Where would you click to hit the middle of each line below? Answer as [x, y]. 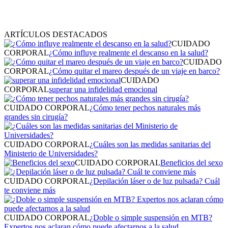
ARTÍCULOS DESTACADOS [56, 34]
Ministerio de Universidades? [51, 153]
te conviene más [30, 190]
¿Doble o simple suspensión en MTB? [151, 217]
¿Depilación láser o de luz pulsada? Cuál [155, 181]
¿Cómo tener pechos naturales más [145, 107]
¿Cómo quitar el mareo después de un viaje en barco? [134, 71]
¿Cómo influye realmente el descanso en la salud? [129, 52]
